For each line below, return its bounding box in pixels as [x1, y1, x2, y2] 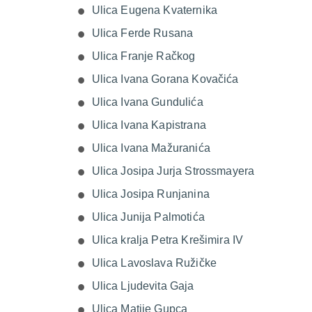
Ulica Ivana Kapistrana [91, 119, 206, 131]
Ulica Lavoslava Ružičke [91, 257, 217, 269]
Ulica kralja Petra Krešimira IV [91, 234, 244, 246]
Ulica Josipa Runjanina [91, 188, 210, 200]
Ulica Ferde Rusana [91, 27, 194, 39]
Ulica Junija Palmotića [91, 211, 205, 223]
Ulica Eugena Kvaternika [91, 4, 217, 16]
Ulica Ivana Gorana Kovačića [91, 73, 239, 85]
